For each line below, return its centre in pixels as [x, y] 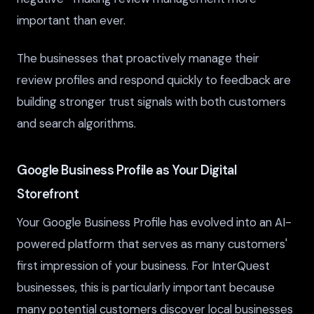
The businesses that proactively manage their [138, 59]
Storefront [48, 194]
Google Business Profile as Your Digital [127, 170]
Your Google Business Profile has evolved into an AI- [154, 223]
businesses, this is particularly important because [146, 288]
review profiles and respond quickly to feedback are [154, 80]
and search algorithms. [76, 124]
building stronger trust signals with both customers [151, 102]
